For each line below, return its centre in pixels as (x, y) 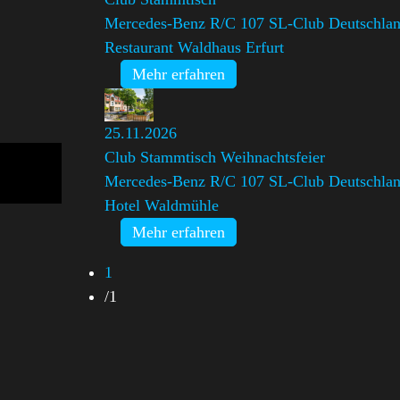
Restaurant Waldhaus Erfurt (196, 47)
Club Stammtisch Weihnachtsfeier (215, 157)
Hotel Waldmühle (162, 205)
